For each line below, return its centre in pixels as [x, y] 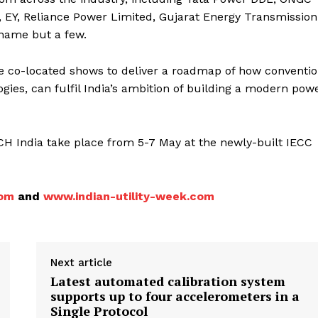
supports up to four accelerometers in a [175, 296]
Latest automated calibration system [168, 281]
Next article [81, 262]
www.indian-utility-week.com [129, 196]
